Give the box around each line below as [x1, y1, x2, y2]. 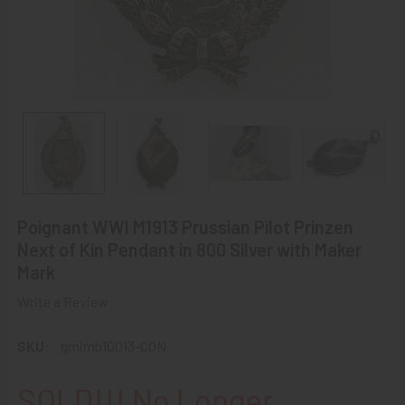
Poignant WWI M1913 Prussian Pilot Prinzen [17, 216, 353, 238]
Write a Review [17, 292, 108, 310]
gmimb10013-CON [61, 336, 166, 354]
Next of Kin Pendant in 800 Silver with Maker [17, 239, 362, 260]
